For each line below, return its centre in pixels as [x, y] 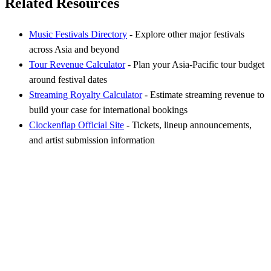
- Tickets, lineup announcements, [188, 125]
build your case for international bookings [108, 109]
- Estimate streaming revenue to [203, 94]
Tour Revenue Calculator [77, 64]
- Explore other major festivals [186, 34]
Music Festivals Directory [78, 34]
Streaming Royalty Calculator [86, 94]
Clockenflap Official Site [77, 125]
